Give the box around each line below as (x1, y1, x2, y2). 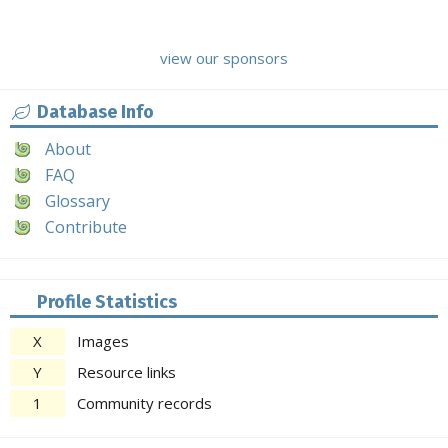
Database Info (36, 100, 154, 123)
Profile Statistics (36, 290, 177, 313)
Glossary (45, 189, 110, 212)
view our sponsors (160, 47, 288, 68)
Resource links (77, 361, 176, 382)
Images (77, 330, 129, 351)
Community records (77, 392, 212, 413)
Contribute (45, 215, 127, 238)
